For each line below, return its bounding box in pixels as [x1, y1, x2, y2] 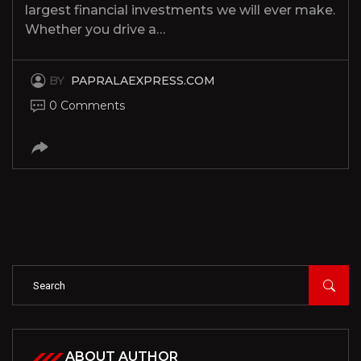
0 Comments [49, 98, 125, 114]
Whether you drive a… [25, 22, 165, 38]
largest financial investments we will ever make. [25, 2, 335, 19]
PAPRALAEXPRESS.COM [71, 73, 215, 89]
